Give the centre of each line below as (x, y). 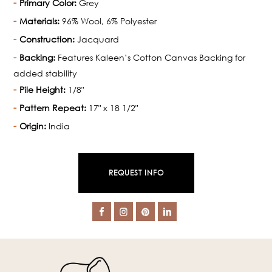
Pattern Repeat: (53, 108)
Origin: (33, 126)
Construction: (47, 39)
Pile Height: (43, 90)
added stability (46, 73)
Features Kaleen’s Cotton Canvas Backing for (151, 58)
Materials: (40, 21)
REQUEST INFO (136, 173)
